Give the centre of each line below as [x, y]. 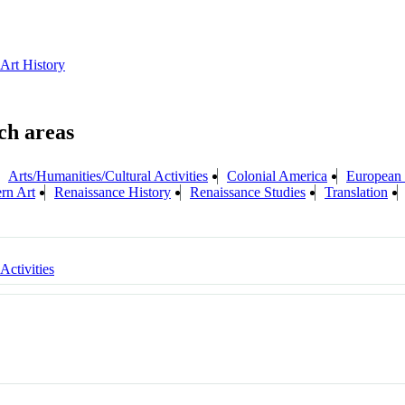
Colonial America [277, 175]
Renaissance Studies [248, 192]
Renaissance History [113, 192]
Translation [356, 192]
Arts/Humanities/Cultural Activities [108, 175]
